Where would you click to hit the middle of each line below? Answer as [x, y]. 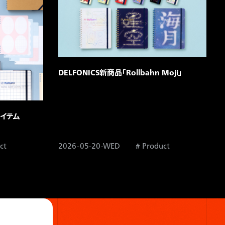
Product [156, 146]
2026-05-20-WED [89, 146]
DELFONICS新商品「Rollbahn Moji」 [120, 73]
